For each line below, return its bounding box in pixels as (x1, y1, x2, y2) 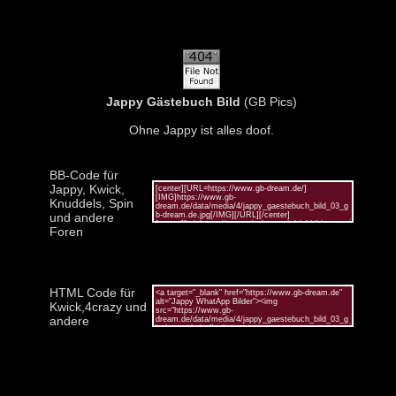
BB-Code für (49, 167, 118, 182)
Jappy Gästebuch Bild (105, 94, 240, 109)
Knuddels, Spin (49, 195, 133, 210)
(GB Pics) (240, 94, 297, 109)
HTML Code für (49, 285, 135, 300)
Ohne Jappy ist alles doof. (128, 122, 274, 137)
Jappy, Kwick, (49, 181, 125, 196)
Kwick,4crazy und (49, 299, 147, 314)
